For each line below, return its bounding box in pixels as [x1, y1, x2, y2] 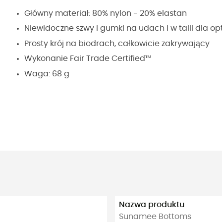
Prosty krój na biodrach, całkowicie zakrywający [24, 39, 210, 48]
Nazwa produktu [119, 200, 184, 209]
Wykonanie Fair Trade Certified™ [24, 55, 152, 63]
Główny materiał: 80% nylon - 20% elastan [24, 9, 187, 17]
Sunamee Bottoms [119, 212, 191, 221]
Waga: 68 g [24, 69, 69, 78]
